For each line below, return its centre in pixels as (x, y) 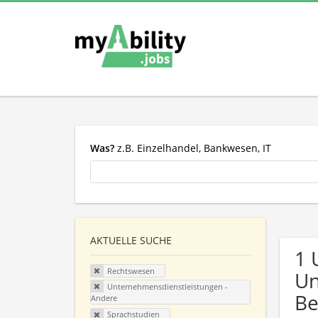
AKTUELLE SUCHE (131, 241)
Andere (104, 297)
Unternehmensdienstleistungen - (167, 286)
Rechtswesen (131, 271)
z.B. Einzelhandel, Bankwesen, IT (193, 148)
